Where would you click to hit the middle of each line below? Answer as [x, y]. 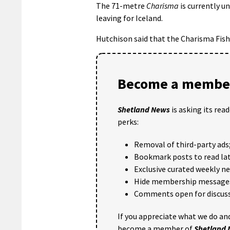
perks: [128, 121]
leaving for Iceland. [129, 18]
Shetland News [144, 109]
